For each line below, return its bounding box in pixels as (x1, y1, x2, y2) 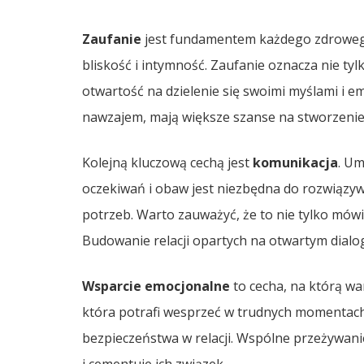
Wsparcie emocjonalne (81, 276, 230, 295)
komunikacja (252, 153, 338, 171)
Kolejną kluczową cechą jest (81, 153, 253, 171)
